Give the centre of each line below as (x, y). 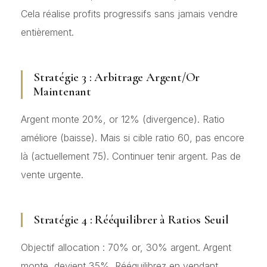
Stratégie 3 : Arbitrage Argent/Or (117, 77)
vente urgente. (52, 174)
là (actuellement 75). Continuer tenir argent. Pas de (131, 156)
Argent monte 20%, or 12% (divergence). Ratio (123, 119)
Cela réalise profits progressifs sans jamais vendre (129, 13)
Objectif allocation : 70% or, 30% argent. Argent (126, 247)
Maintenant (62, 91)
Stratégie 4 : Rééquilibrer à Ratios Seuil (131, 219)
